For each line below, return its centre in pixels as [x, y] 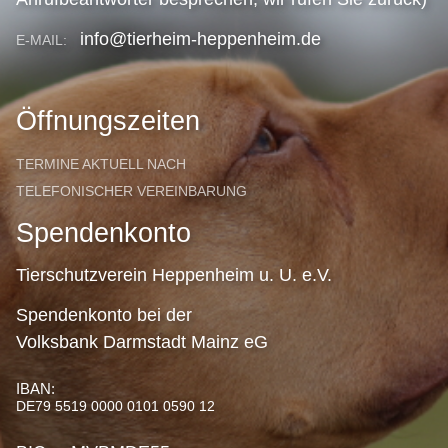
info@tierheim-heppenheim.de [198, 38]
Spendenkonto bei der [104, 314]
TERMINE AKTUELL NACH [101, 164]
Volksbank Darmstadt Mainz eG [142, 341]
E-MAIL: [45, 39]
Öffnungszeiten [108, 121]
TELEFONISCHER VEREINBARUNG [131, 191]
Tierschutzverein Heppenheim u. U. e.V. [174, 274]
